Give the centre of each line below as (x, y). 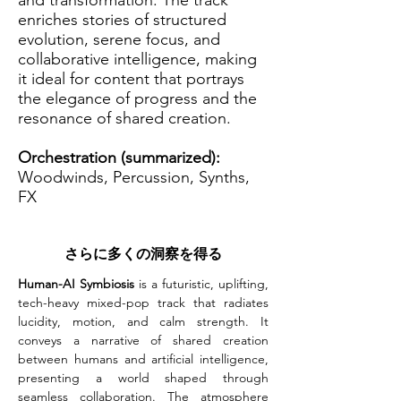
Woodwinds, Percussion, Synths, (134, 177)
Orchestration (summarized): (119, 158)
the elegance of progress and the (137, 98)
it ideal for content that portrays (131, 79)
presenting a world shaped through (143, 378)
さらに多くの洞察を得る (143, 254)
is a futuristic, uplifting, (201, 284)
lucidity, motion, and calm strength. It (143, 321)
